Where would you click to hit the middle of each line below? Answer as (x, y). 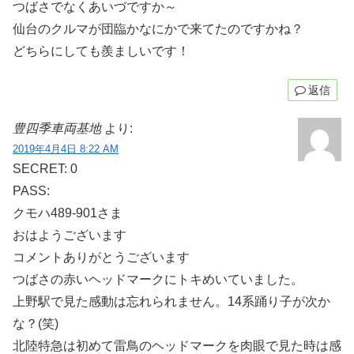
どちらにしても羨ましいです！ (101, 51)
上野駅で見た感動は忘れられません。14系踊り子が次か (171, 302)
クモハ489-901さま (68, 213)
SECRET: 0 (45, 169)
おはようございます (70, 235)
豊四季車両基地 (57, 129)
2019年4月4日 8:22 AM (66, 149)
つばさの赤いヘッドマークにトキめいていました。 (158, 280)
